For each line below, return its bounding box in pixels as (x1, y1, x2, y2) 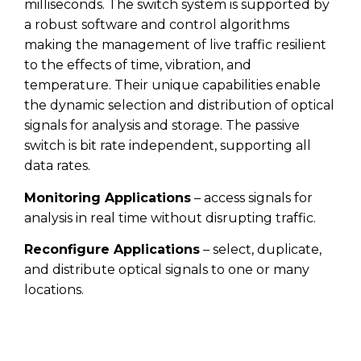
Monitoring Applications (24, 189, 191, 205)
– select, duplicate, (200, 242, 322, 258)
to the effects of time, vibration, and (24, 57, 251, 73)
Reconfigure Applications (24, 242, 200, 258)
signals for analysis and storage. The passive (24, 118, 300, 134)
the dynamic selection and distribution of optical (24, 98, 334, 114)
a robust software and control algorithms (24, 17, 289, 33)
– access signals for (191, 189, 313, 205)
